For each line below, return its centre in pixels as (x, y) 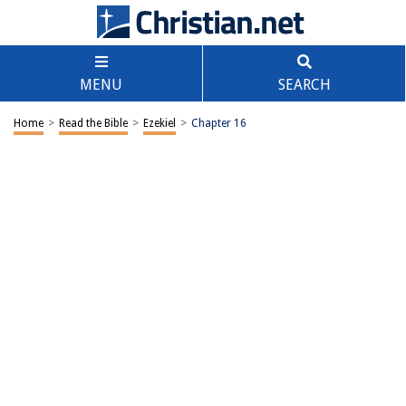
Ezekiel (159, 123)
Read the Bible (93, 123)
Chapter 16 (219, 123)
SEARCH (304, 85)
